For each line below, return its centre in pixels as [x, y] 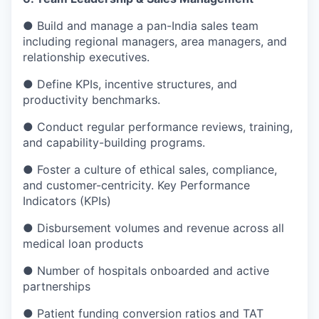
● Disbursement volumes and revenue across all [153, 228]
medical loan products [83, 243]
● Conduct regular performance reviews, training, [158, 126]
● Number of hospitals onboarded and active [146, 270]
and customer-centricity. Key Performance [136, 185]
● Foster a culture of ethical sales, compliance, [150, 169]
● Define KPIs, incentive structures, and [130, 84]
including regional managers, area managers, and [155, 41]
